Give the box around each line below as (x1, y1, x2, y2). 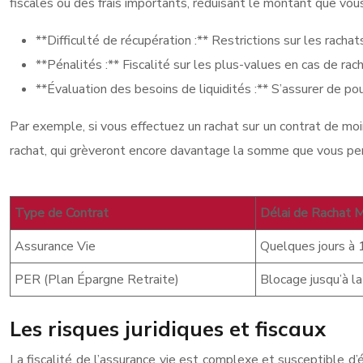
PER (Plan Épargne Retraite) (15, 271, 179, 288)
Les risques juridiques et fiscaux (10, 316, 326, 341)
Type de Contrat (15, 204, 109, 222)
